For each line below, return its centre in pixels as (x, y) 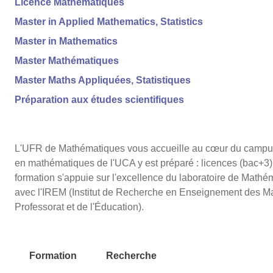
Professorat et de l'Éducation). (79, 207)
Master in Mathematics (66, 41)
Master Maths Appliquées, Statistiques (102, 80)
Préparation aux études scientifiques (99, 100)
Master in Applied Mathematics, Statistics (108, 22)
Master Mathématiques (66, 61)
